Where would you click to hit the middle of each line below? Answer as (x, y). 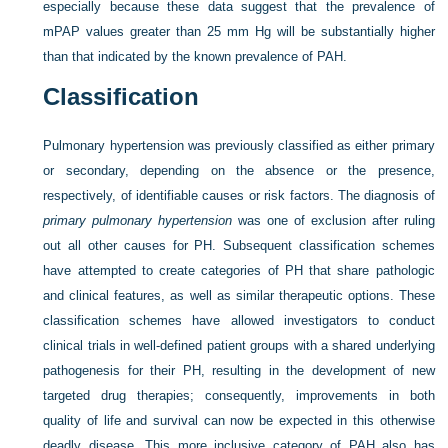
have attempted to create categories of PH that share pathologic (239, 270)
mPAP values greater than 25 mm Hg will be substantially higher (239, 31)
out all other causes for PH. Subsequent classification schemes (239, 245)
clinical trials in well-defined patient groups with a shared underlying (239, 345)
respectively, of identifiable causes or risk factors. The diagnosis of (239, 195)
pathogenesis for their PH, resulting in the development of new (239, 370)
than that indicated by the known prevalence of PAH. (195, 56)
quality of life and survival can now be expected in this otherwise (239, 420)
